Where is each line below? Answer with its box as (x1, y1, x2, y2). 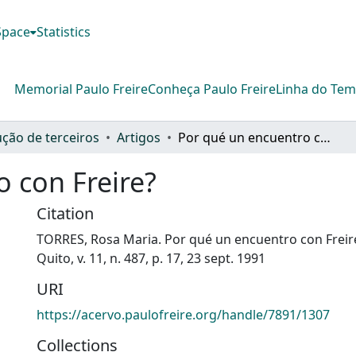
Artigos (117, 128, 161, 146)
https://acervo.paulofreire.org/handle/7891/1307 (37, 305, 330, 323)
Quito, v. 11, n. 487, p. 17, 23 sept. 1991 (37, 249, 265, 267)
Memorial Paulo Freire (14, 79, 148, 98)
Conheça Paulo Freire (148, 79, 276, 98)
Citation (37, 202, 94, 224)
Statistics (37, 23, 91, 41)
